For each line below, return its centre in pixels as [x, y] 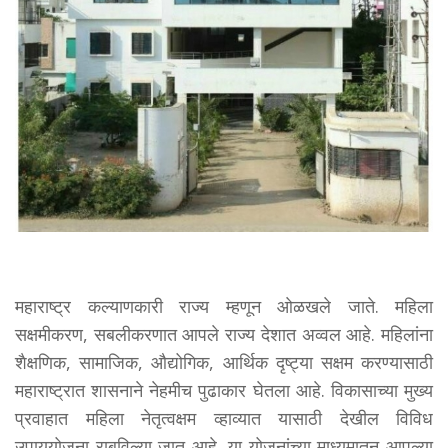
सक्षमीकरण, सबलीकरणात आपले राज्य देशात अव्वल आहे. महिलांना [224, 333]
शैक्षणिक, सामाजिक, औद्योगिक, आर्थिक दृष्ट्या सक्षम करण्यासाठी [224, 361]
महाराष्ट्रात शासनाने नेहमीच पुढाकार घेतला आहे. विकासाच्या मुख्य [224, 389]
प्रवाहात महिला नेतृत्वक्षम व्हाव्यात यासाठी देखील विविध [224, 417]
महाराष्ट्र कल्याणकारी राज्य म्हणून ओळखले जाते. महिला [224, 305]
